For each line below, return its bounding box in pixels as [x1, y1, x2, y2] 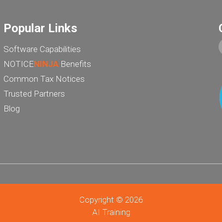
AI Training [92, 207, 130, 218]
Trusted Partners [3, 89, 65, 99]
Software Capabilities [3, 44, 81, 55]
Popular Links [3, 21, 77, 36]
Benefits [58, 59, 91, 69]
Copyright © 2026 [79, 195, 143, 205]
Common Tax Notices [3, 74, 85, 84]
